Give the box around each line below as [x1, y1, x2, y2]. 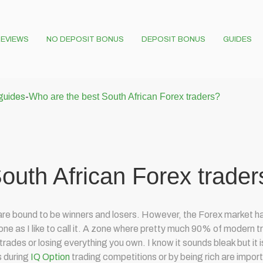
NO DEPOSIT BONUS [46, 35, 124, 44]
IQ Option [31, 251, 70, 262]
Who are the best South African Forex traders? [29, 91, 220, 102]
